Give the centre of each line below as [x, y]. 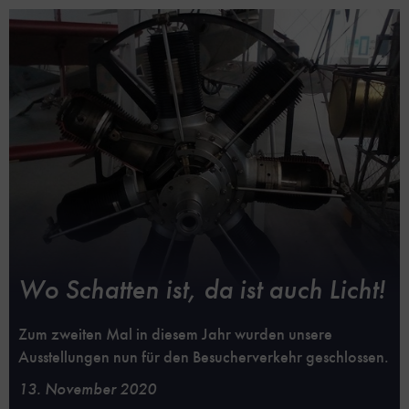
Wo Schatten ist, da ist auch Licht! [202, 290]
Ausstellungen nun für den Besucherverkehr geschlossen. [204, 357]
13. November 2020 [87, 390]
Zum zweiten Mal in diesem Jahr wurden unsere [175, 335]
